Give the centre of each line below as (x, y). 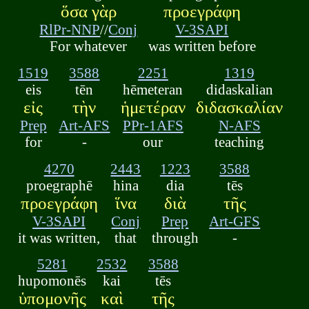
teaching (240, 141)
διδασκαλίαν (240, 107)
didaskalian (239, 89)
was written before (202, 46)
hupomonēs (52, 281)
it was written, (59, 237)
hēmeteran (153, 89)
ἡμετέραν (153, 107)
